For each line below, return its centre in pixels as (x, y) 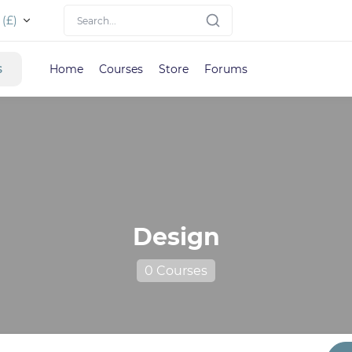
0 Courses (176, 270)
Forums (226, 69)
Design (176, 236)
